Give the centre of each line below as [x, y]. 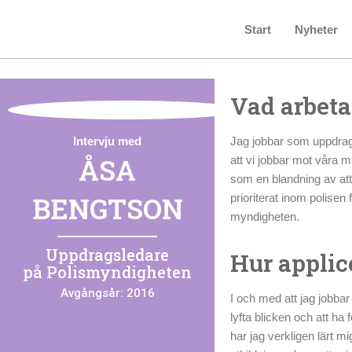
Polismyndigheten [119, 272]
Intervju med [108, 141]
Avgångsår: [93, 293]
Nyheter [316, 29]
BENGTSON [107, 209]
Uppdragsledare [108, 255]
